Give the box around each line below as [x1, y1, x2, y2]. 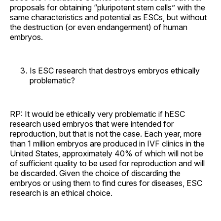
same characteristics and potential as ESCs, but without [10, 12, 207, 22]
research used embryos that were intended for [10, 118, 174, 129]
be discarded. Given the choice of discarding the [10, 168, 181, 178]
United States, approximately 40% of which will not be [10, 148, 203, 158]
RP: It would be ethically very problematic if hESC [10, 109, 185, 119]
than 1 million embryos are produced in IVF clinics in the [10, 138, 205, 148]
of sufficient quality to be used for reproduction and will [10, 158, 205, 168]
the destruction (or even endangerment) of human [10, 22, 187, 32]
